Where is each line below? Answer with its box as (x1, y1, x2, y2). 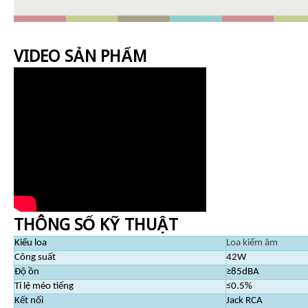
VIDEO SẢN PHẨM (14, 46, 147, 66)
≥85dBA (226, 266, 259, 277)
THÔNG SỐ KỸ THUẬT (14, 214, 178, 234)
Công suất (14, 252, 56, 263)
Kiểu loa (14, 237, 47, 248)
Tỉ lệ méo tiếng (14, 280, 74, 291)
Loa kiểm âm (226, 237, 278, 248)
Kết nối (14, 295, 43, 306)
